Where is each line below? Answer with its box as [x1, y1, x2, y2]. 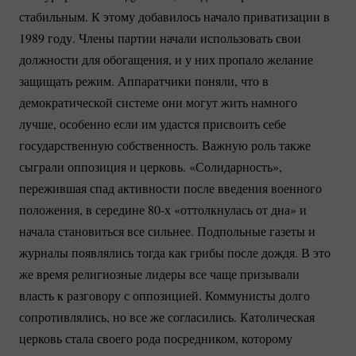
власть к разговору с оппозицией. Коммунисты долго [19, 287, 310, 304]
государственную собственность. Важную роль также [19, 137, 311, 154]
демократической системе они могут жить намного [19, 94, 297, 111]
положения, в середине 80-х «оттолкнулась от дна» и [19, 201, 307, 219]
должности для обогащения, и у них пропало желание [19, 51, 313, 68]
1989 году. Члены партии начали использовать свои [19, 29, 301, 47]
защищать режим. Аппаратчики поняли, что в [19, 72, 269, 90]
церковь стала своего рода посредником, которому [19, 330, 292, 347]
